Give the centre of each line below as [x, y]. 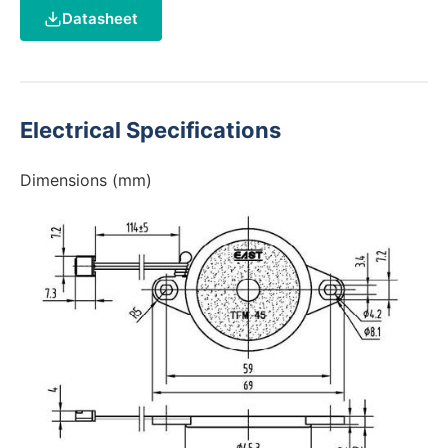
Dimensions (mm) [86, 180]
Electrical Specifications [150, 130]
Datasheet [100, 18]
